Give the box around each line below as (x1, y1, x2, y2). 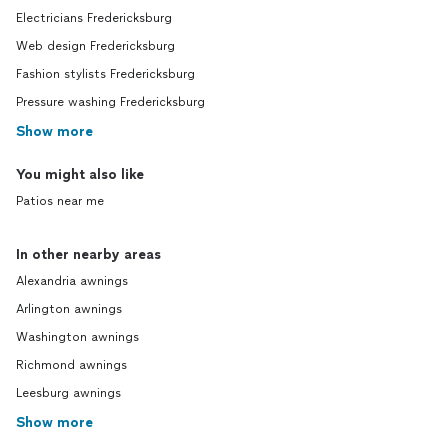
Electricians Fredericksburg (16, 11, 172, 26)
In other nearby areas (16, 246, 161, 264)
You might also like (16, 166, 144, 184)
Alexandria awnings (16, 274, 128, 289)
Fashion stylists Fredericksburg (16, 67, 195, 82)
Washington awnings (16, 330, 139, 345)
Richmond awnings (16, 358, 127, 373)
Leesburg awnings (16, 386, 121, 401)
